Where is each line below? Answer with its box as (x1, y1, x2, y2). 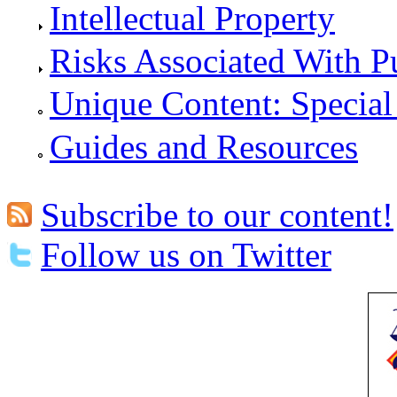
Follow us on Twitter (41, 235, 331, 274)
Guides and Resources (50, 127, 358, 166)
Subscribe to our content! (41, 195, 393, 234)
